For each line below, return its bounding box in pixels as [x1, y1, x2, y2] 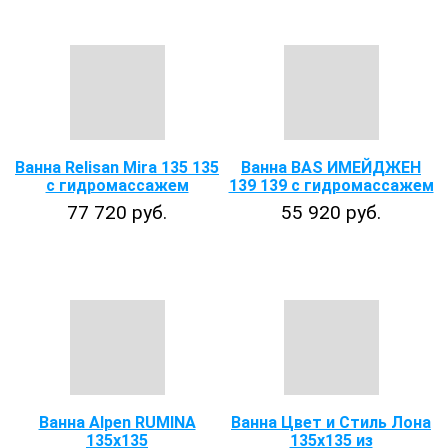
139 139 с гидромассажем [228, 176, 434, 195]
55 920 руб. [281, 201, 381, 224]
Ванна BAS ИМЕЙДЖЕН [241, 158, 421, 177]
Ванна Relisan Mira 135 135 [15, 158, 219, 177]
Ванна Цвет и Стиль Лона [231, 413, 431, 432]
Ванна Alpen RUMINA [38, 413, 196, 432]
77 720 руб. [67, 201, 167, 224]
